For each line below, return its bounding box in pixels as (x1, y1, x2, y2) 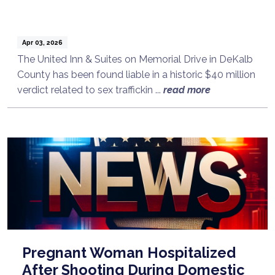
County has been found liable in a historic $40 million (17, 68, 255, 80)
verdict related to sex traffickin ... (17, 83, 163, 96)
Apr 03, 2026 (21, 38, 63, 46)
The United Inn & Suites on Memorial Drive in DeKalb (17, 53, 253, 65)
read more (163, 83, 211, 96)
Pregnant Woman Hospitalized (22, 244, 236, 261)
